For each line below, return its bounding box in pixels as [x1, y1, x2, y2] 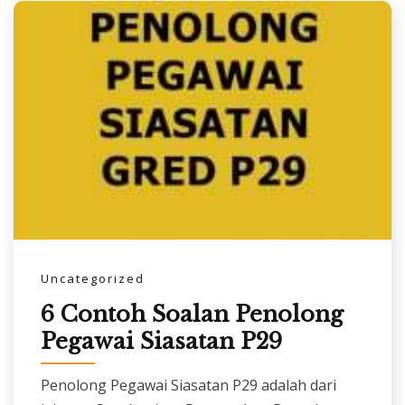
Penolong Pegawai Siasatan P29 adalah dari [41, 374, 336, 395]
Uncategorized [41, 269, 145, 287]
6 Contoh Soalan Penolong [41, 301, 344, 328]
